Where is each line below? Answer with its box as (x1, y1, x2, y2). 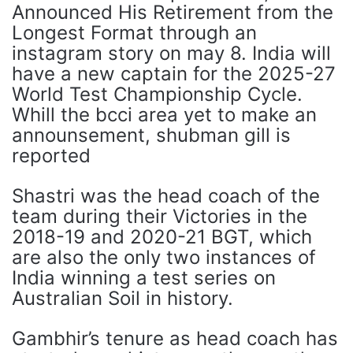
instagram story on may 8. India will (12, 42, 331, 65)
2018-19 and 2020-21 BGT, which (12, 225, 312, 248)
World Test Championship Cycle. (12, 83, 303, 106)
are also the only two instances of (12, 246, 316, 269)
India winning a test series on (12, 266, 276, 289)
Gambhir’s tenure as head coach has (12, 327, 338, 350)
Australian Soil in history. (12, 287, 233, 310)
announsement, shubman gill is (12, 124, 291, 147)
